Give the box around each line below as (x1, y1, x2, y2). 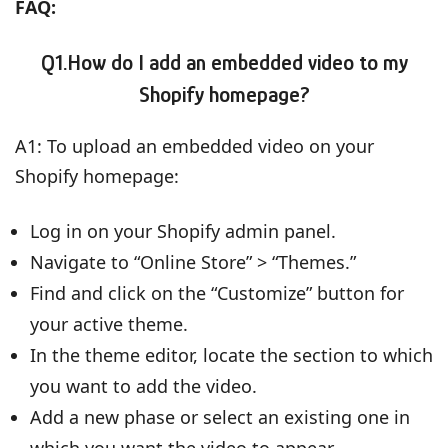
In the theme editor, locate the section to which (30, 342, 433, 367)
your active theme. (30, 311, 188, 336)
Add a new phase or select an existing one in (30, 404, 410, 429)
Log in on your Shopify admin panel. (30, 218, 336, 243)
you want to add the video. (30, 373, 257, 398)
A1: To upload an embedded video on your (15, 133, 374, 158)
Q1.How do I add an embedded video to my (40, 49, 408, 75)
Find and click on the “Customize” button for (30, 280, 404, 305)
